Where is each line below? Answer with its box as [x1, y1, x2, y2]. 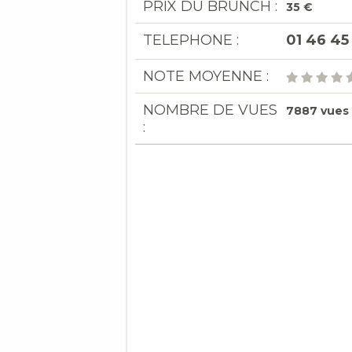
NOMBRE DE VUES [143, 101, 277, 119]
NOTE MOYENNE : [143, 68, 269, 85]
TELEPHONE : [143, 31, 239, 49]
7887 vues [286, 104, 349, 118]
